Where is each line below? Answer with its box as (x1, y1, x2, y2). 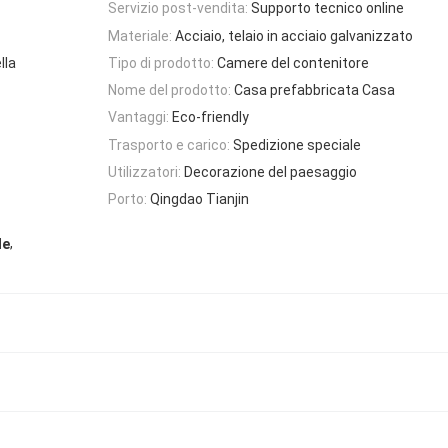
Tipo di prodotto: (108, 54, 214, 71)
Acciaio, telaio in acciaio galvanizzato (175, 27, 413, 44)
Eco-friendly (172, 109, 249, 126)
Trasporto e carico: (108, 136, 230, 153)
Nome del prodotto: (108, 82, 231, 99)
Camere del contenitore (217, 54, 369, 71)
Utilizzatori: (108, 164, 181, 181)
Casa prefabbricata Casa (234, 82, 395, 99)
